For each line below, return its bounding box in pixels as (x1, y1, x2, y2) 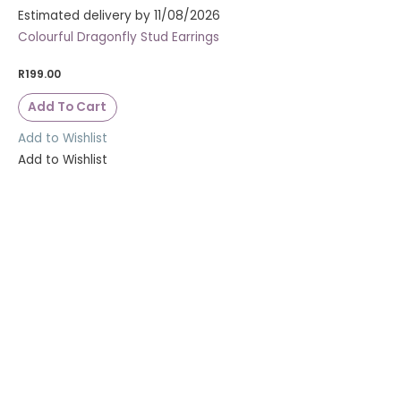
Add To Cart (28, 98, 107, 116)
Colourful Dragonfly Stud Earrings (18, 28, 219, 46)
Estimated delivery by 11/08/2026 (18, 6, 220, 24)
